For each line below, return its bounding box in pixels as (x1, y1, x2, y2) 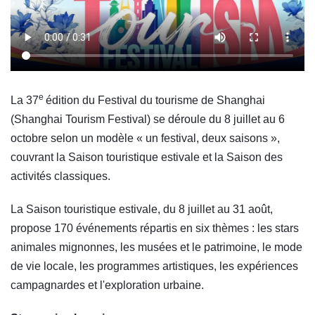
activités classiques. (11, 170, 110, 183)
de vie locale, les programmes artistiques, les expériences (11, 260, 298, 273)
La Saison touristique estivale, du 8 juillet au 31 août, (11, 203, 273, 216)
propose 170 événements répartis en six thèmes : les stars (11, 222, 299, 235)
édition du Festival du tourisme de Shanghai (46, 94, 265, 107)
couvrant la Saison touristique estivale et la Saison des (11, 151, 283, 164)
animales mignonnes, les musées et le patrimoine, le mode (11, 241, 302, 254)
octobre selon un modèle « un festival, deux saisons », (11, 132, 280, 145)
